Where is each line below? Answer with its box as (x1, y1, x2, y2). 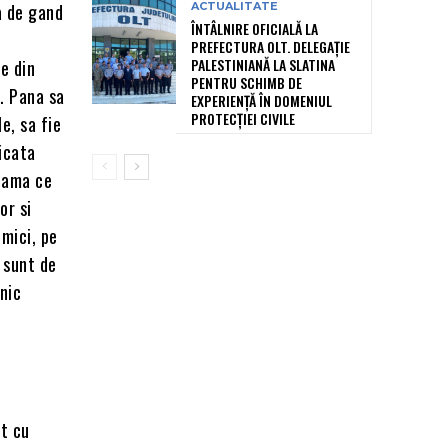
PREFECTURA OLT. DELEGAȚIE (191, 36, 350, 58)
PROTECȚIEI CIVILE (191, 108, 295, 130)
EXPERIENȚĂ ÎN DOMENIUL (191, 90, 332, 112)
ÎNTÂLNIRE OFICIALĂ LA (191, 18, 318, 40)
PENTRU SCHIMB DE (191, 72, 302, 94)
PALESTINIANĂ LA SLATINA (191, 54, 335, 76)
